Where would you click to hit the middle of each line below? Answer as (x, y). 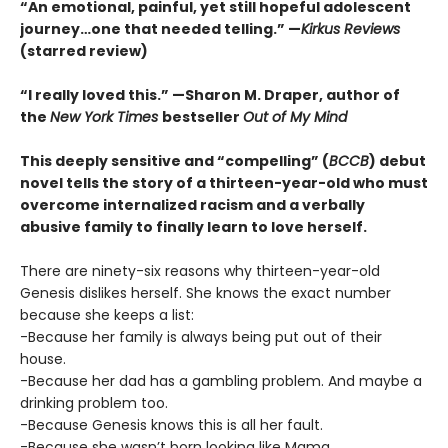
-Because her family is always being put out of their (201, 337)
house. (43, 359)
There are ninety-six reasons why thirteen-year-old (200, 271)
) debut (397, 161)
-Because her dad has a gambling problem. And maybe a (221, 381)
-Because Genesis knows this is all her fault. (171, 425)
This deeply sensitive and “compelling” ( (174, 161)
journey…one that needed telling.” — (160, 29)
